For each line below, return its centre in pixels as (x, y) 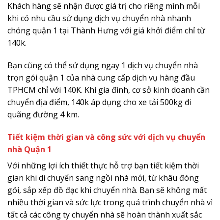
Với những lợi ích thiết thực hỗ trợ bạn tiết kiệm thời (103, 165)
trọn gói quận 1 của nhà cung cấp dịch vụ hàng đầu (101, 77)
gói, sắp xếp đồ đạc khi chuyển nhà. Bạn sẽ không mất (107, 190)
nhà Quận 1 (29, 149)
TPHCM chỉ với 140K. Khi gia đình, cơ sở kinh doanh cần (109, 90)
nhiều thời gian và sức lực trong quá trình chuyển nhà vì (110, 202)
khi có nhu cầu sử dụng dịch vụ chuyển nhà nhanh (99, 18)
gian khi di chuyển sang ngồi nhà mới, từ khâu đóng (103, 178)
